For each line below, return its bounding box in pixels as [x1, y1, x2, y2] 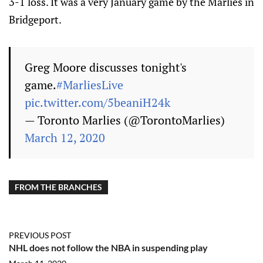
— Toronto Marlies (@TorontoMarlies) [25, 112, 225, 128]
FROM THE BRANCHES [15, 182, 102, 192]
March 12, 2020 [25, 130, 105, 146]
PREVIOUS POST [9, 230, 71, 240]
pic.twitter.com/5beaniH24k [25, 95, 170, 110]
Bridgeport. [9, 12, 62, 26]
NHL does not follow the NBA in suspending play [9, 242, 208, 253]
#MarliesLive [56, 77, 123, 93]
